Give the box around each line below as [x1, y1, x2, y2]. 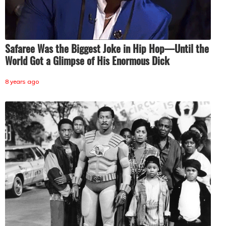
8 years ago [5, 77, 39, 85]
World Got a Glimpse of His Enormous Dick [5, 52, 169, 68]
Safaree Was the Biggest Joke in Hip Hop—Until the [5, 40, 209, 56]
